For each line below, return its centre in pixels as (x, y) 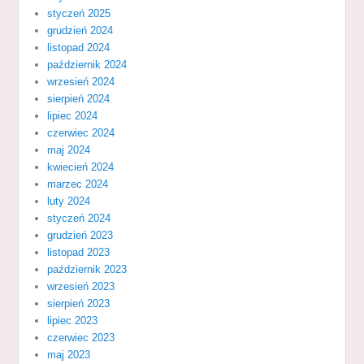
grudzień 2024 (80, 30)
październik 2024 (87, 64)
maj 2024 (69, 149)
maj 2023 (69, 354)
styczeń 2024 (79, 218)
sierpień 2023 (79, 303)
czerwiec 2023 (81, 337)
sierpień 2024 (79, 98)
